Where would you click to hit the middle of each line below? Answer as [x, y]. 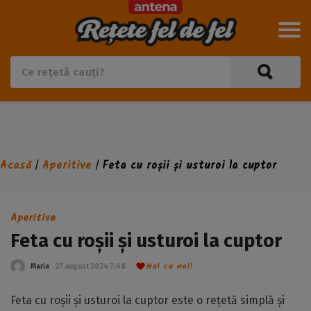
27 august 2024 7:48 [90, 266]
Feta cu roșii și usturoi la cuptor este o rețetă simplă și [148, 300]
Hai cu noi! [170, 266]
